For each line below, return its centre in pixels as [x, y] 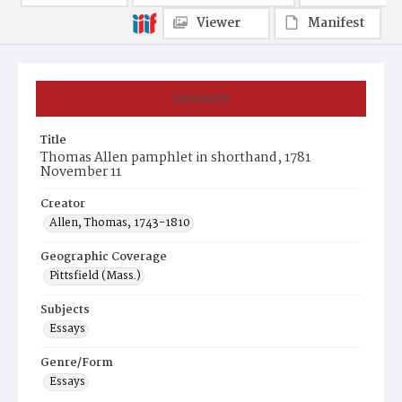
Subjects [65, 310]
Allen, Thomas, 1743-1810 [120, 223]
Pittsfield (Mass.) [95, 276]
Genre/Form [77, 363]
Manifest [336, 23]
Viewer [218, 23]
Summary [201, 98]
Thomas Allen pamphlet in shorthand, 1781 [175, 158]
